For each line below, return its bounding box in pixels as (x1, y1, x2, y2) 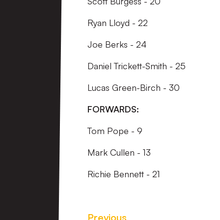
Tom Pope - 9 (87, 125, 142, 137)
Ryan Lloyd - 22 (87, 17, 148, 28)
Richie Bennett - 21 (87, 168, 160, 180)
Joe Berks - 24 (87, 39, 147, 50)
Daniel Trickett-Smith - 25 (87, 60, 186, 72)
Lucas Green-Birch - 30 (87, 82, 180, 93)
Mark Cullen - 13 (87, 147, 151, 158)
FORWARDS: (87, 104, 139, 115)
